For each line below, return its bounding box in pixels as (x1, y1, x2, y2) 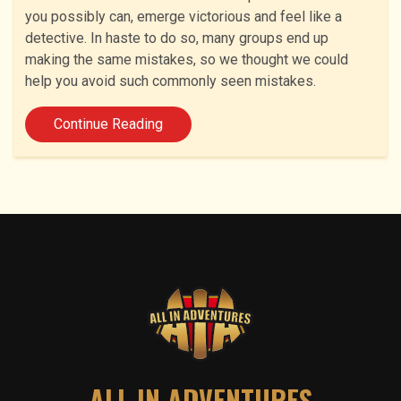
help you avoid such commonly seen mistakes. (25, 72, 316, 90)
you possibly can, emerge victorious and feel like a (25, 7, 342, 25)
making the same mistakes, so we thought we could (25, 50, 348, 68)
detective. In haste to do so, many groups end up (25, 29, 328, 47)
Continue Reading (54, 115, 163, 132)
